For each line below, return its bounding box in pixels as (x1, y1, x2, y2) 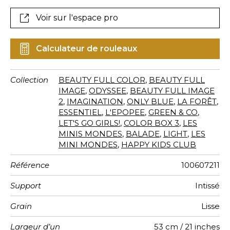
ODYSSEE (89, 85, 126, 95)
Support (10, 180, 41, 190)
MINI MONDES (59, 139, 118, 149)
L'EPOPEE (105, 107, 145, 117)
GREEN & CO (148, 107, 198, 117)
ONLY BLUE (127, 96, 174, 106)
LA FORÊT (177, 96, 217, 106)
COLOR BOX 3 (124, 118, 179, 128)
